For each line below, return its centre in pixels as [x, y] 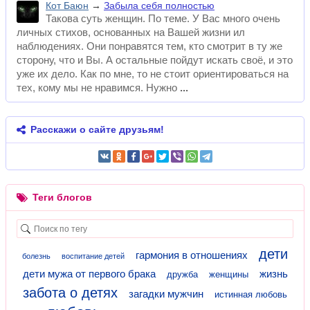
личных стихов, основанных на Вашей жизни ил [131, 32]
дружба [182, 274]
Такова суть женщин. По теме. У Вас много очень [163, 18]
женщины [228, 274]
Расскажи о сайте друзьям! [96, 129]
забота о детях [70, 293]
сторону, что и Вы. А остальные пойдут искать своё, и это [155, 60]
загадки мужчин [166, 294]
